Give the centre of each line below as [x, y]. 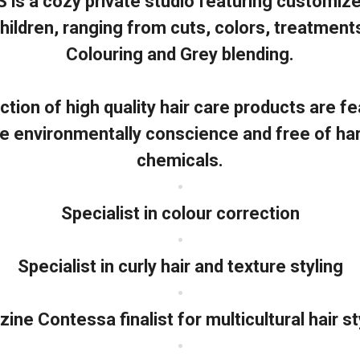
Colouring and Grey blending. [180, 55]
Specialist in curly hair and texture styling [180, 267]
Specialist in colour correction [180, 214]
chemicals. [180, 161]
